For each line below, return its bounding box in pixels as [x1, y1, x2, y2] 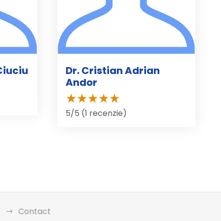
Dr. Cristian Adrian [66, 63, 160, 77]
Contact [18, 205, 51, 217]
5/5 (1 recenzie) [66, 107, 127, 119]
